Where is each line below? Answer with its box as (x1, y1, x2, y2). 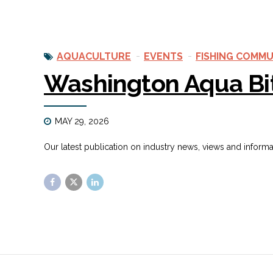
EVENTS (144, 50, 183, 62)
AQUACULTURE (57, 50, 131, 62)
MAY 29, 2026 (55, 116, 109, 126)
